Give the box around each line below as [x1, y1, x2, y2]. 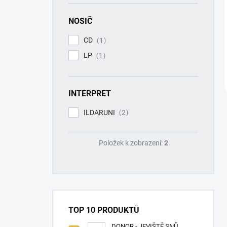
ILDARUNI [84, 108, 117, 117]
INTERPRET [68, 88, 111, 98]
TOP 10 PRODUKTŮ [68, 205, 139, 215]
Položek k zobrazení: [98, 139, 164, 147]
